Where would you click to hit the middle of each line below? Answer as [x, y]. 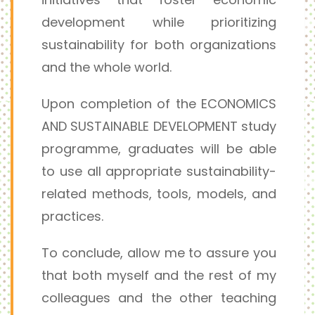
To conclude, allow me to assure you [159, 253]
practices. [72, 216]
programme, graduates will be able [159, 149]
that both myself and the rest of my [159, 275]
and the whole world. [107, 67]
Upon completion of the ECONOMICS [159, 104]
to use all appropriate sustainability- [159, 171]
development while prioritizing [159, 22]
